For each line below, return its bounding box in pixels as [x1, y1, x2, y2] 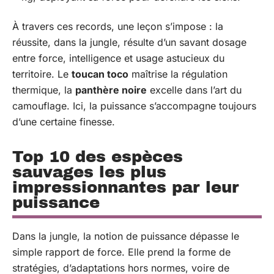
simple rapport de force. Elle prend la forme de [12, 246, 231, 258]
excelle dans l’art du [147, 84, 242, 96]
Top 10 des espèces [12, 148, 183, 165]
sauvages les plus [12, 163, 166, 180]
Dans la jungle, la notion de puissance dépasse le [12, 230, 239, 242]
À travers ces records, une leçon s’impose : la [12, 20, 223, 32]
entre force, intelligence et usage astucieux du [12, 52, 224, 64]
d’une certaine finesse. [12, 116, 115, 128]
